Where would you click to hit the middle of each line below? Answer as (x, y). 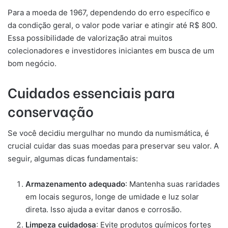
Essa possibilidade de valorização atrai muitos (90, 38)
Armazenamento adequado (75, 184)
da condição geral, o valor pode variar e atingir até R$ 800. (112, 25)
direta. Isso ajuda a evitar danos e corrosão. (104, 210)
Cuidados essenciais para (91, 92)
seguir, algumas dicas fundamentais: (73, 159)
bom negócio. (32, 63)
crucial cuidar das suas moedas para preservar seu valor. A (113, 146)
